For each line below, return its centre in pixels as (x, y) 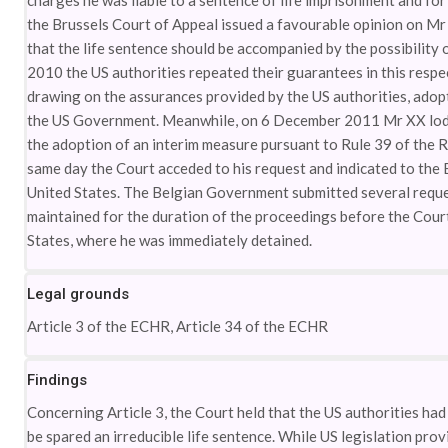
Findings (57, 380)
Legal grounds (78, 294)
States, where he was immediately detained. (170, 240)
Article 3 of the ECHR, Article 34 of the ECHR (178, 326)
